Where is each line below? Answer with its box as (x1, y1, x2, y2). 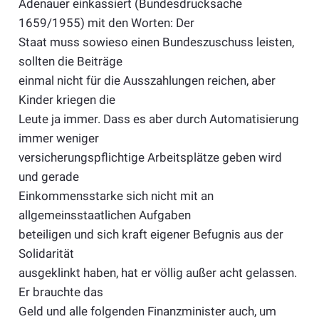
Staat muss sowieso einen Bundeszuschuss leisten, (18, 34, 294, 49)
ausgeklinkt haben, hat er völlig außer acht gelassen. (18, 265, 297, 280)
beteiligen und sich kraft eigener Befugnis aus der (18, 226, 283, 241)
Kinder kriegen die (18, 92, 115, 107)
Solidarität (18, 246, 74, 261)
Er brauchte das (18, 284, 103, 299)
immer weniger (18, 130, 99, 145)
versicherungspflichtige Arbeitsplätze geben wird (18, 150, 282, 164)
